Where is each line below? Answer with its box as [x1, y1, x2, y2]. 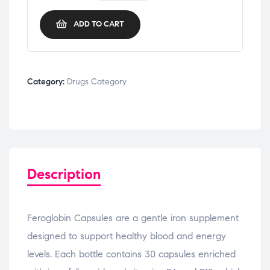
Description [27, 165, 101, 183]
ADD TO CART [74, 19, 124, 30]
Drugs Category [67, 76, 127, 87]
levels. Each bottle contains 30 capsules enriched [27, 248, 236, 260]
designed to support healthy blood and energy [27, 230, 226, 242]
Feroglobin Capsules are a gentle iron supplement [27, 212, 239, 224]
